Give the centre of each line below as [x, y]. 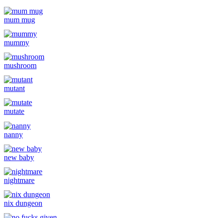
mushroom [20, 65]
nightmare [19, 180]
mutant [14, 89]
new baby [19, 157]
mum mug [19, 19]
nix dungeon [23, 203]
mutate [14, 111]
